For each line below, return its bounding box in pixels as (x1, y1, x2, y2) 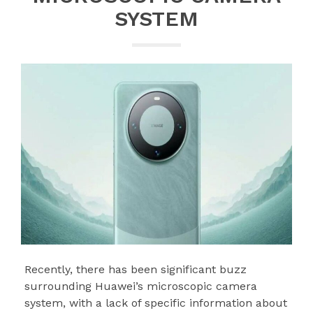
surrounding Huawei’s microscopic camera (24, 279, 258, 293)
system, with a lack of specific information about (24, 296, 288, 310)
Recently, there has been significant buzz (24, 263, 247, 277)
